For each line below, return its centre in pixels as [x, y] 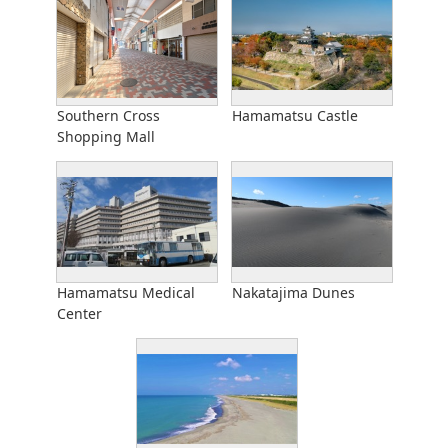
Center [79, 313]
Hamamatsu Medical [125, 292]
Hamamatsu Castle [294, 115]
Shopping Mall [105, 136]
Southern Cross [108, 115]
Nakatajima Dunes [293, 292]
